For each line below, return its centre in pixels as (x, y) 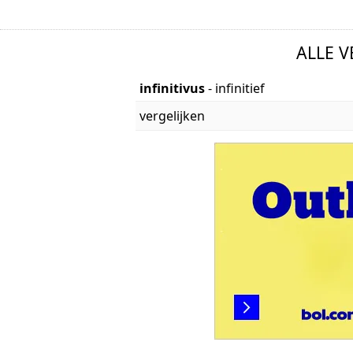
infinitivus (174, 88)
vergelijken (172, 115)
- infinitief (236, 88)
